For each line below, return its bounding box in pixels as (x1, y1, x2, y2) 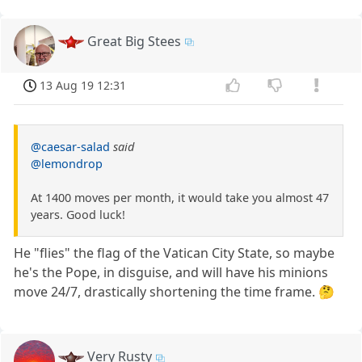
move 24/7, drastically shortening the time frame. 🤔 (14, 283, 335, 301)
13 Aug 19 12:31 (40, 77, 127, 93)
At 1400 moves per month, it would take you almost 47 (31, 190, 329, 206)
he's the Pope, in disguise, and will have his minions (14, 263, 329, 282)
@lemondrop (31, 156, 103, 172)
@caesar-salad (31, 139, 110, 155)
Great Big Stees (87, 32, 182, 50)
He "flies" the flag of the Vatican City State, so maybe (14, 244, 335, 263)
